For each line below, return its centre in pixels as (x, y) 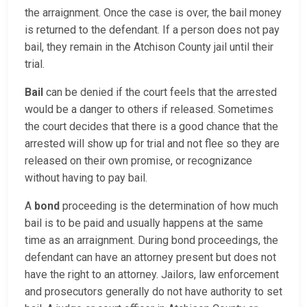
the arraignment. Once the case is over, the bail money (153, 13)
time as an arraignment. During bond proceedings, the (151, 241)
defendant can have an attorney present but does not (150, 258)
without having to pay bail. (86, 178)
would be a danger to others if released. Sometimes (149, 110)
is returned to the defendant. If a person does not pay (152, 30)
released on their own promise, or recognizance (138, 161)
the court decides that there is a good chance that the (151, 127)
